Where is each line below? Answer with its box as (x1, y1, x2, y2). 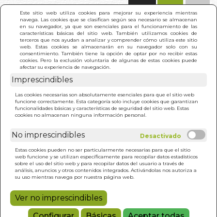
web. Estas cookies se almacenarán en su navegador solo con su (20, 43, 197, 50)
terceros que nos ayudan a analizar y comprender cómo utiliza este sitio (20, 36, 197, 43)
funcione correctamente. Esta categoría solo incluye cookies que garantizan (15, 98, 198, 105)
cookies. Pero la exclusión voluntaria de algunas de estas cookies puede (20, 57, 197, 63)
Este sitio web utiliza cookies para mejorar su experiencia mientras (20, 9, 197, 16)
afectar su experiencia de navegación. (20, 63, 110, 70)
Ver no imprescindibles (15, 193, 102, 202)
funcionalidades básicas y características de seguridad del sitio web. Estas (15, 105, 189, 111)
